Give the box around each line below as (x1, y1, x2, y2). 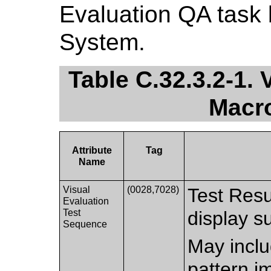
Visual (63, 184, 91, 195)
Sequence (63, 218, 108, 229)
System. (59, 28, 145, 55)
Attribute (71, 145, 112, 155)
